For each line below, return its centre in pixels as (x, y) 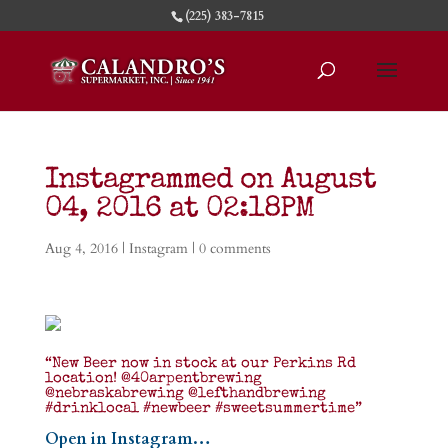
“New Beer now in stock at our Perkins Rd (200, 363)
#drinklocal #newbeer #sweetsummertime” (203, 408)
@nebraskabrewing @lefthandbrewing (185, 393)
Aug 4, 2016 (81, 248)
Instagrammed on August (210, 181)
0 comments (234, 248)
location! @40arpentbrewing (153, 378)
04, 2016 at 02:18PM (179, 210)
